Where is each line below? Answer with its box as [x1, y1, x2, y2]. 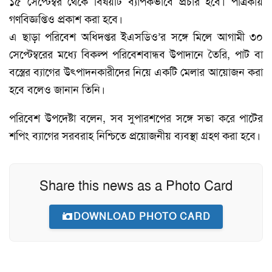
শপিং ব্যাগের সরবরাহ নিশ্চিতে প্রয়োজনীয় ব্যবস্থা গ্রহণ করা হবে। [9, 129, 260, 144]
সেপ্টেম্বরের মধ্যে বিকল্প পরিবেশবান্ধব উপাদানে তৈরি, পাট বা [9, 47, 263, 63]
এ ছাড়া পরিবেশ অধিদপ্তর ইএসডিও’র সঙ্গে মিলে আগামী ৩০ [9, 30, 263, 45]
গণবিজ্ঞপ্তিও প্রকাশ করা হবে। [9, 12, 123, 27]
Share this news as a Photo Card [39, 177, 233, 195]
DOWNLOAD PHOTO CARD [73, 210, 211, 223]
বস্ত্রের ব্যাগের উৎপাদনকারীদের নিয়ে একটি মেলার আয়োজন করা [9, 65, 263, 80]
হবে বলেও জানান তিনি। [9, 83, 105, 98]
